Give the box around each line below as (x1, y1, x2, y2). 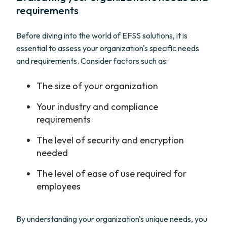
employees (36, 180, 81, 192)
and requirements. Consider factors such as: (16, 56, 168, 66)
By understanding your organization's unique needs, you (16, 214, 207, 224)
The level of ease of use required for (36, 168, 186, 179)
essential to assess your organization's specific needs (16, 43, 199, 53)
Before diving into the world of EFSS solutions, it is (16, 30, 187, 41)
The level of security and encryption (36, 134, 184, 146)
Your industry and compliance (36, 101, 158, 112)
